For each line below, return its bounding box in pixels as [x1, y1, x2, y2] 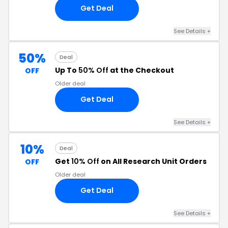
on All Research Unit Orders [99, 156, 207, 166]
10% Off [71, 156, 99, 166]
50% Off [78, 65, 108, 75]
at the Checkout [108, 65, 174, 75]
